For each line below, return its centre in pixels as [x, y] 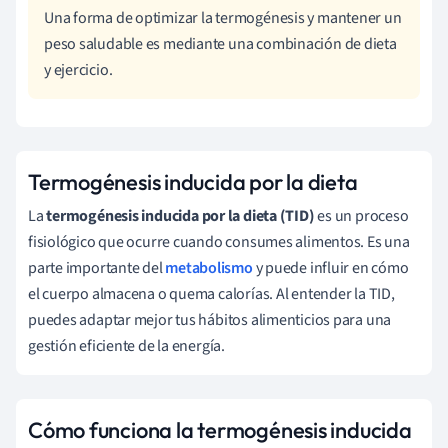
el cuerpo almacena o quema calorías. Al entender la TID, [211, 293]
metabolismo [209, 267]
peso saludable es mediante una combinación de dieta [220, 43]
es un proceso [361, 215]
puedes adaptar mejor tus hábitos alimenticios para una [210, 319]
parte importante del [97, 267]
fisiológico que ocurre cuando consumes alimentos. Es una [219, 241]
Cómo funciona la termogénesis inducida [220, 429]
